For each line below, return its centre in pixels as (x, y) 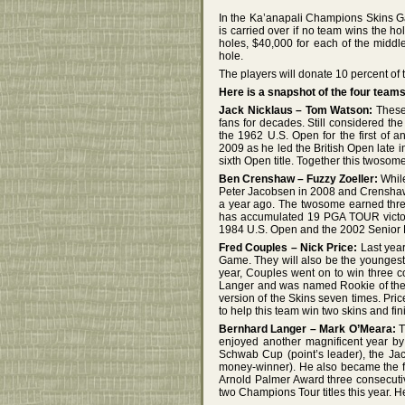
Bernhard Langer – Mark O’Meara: (307, 329)
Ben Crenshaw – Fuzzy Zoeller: (299, 179)
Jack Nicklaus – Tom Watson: (296, 110)
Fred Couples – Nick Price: (288, 247)
